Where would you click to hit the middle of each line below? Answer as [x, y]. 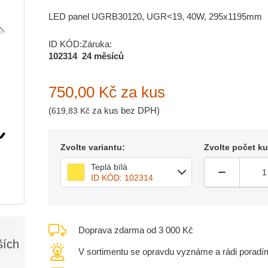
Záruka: [97, 44]
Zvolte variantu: [93, 147]
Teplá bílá [109, 167]
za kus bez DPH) [125, 110]
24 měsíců [103, 56]
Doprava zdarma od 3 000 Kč [136, 230]
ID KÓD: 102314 [122, 178]
